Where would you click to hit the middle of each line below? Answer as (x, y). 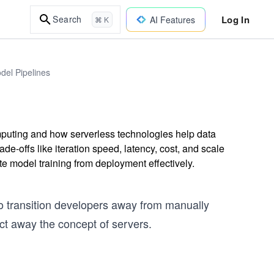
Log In (235, 19)
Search (67, 19)
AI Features (172, 19)
